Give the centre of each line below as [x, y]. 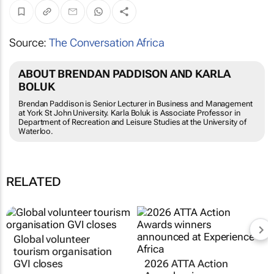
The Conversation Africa [107, 43]
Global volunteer [52, 239]
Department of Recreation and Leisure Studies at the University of [132, 122]
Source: [29, 43]
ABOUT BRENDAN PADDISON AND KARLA [124, 74]
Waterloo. [36, 131]
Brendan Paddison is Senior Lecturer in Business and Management [135, 104]
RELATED [34, 182]
